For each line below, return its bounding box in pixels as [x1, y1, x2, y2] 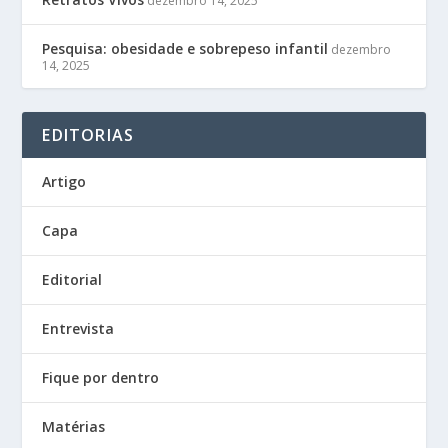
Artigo [42, 172, 87, 192]
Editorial [42, 270, 103, 290]
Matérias [42, 417, 106, 437]
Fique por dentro [42, 368, 160, 388]
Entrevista [42, 319, 115, 339]
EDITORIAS [42, 124, 135, 147]
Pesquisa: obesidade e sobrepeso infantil [42, 39, 329, 59]
